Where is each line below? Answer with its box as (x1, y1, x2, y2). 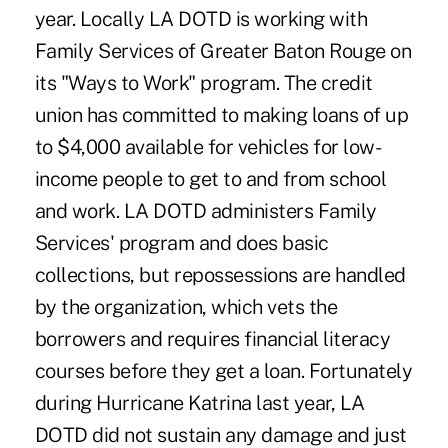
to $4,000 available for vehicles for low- (34, 134, 382, 159)
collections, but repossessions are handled (34, 262, 406, 287)
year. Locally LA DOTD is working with (34, 6, 368, 31)
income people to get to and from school (34, 166, 387, 191)
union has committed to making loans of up (34, 102, 409, 127)
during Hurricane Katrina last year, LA (34, 390, 365, 415)
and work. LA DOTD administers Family (34, 198, 377, 223)
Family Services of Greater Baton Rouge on (34, 38, 412, 63)
